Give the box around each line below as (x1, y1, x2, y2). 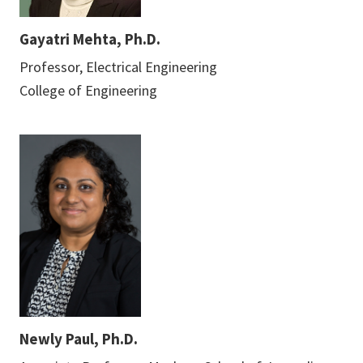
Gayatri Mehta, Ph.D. (19, 28, 160, 49)
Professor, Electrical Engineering (19, 57, 217, 76)
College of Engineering (19, 80, 157, 100)
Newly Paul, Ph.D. (19, 328, 138, 348)
